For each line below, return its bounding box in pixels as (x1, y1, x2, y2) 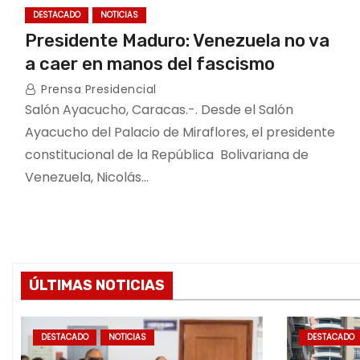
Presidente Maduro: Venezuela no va (25, 30, 329, 51)
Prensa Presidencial (37, 81, 157, 97)
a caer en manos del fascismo (25, 53, 283, 75)
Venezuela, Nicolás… (25, 168, 149, 186)
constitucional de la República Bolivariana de (25, 145, 309, 164)
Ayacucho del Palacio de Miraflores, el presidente (25, 123, 335, 141)
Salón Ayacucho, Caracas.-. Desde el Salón (25, 100, 293, 119)
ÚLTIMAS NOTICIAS (29, 276, 165, 294)
